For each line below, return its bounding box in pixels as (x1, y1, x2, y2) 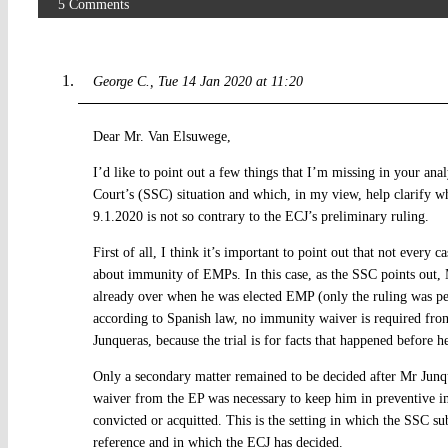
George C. (92, 73, 150, 89)
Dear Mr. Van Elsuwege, (92, 128, 231, 144)
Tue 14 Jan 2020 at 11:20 (157, 73, 303, 89)
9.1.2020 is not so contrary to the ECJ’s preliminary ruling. (92, 208, 429, 224)
